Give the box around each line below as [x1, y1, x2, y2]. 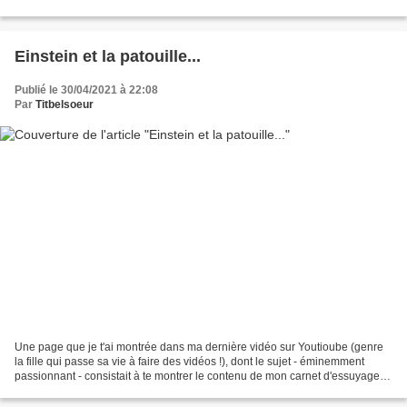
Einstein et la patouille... [15, 46, 201, 65]
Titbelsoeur [35, 97, 94, 111]
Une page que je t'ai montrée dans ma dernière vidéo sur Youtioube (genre [15, 341, 383, 354]
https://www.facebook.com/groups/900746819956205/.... [15, 2, 291, 15]
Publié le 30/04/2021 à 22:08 [15, 83, 158, 96]
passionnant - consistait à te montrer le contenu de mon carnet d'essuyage [15, 370, 380, 383]
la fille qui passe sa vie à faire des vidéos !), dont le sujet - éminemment [15, 355, 364, 369]
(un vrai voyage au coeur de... [15, 384, 161, 398]
